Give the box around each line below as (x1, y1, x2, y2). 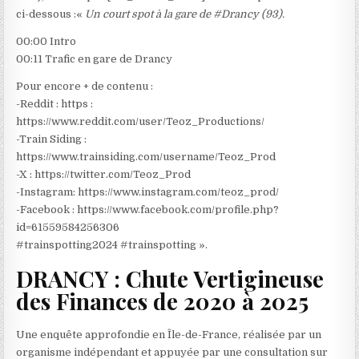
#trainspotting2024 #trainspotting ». (16, 239, 208, 252)
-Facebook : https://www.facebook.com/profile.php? (16, 204, 280, 216)
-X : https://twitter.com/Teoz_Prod (16, 168, 192, 181)
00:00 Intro (16, 35, 77, 48)
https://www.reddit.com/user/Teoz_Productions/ (16, 115, 265, 128)
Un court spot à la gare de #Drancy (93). (83, 8, 285, 21)
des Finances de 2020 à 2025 (16, 286, 309, 317)
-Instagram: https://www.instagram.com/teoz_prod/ (16, 186, 280, 199)
